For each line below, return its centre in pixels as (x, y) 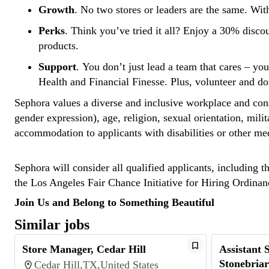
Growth (56, 10)
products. (60, 46)
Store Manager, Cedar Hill (84, 249)
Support (57, 67)
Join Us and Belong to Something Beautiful (116, 202)
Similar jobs (52, 225)
